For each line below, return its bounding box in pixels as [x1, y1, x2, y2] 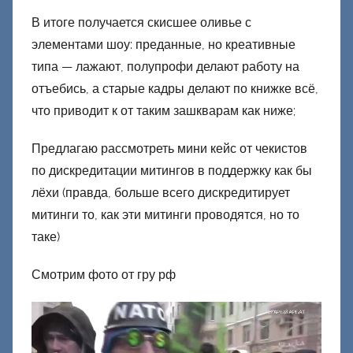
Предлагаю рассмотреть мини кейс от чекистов [32, 140, 307, 156]
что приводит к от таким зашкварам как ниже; [32, 102, 295, 118]
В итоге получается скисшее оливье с [32, 14, 251, 30]
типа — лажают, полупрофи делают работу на [32, 58, 299, 74]
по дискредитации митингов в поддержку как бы [32, 162, 312, 178]
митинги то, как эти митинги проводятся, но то [32, 206, 299, 222]
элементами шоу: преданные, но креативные [32, 36, 295, 52]
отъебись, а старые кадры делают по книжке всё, [32, 80, 318, 96]
